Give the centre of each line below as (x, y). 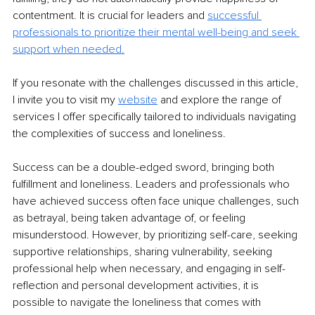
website (138, 100)
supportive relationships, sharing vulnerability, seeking (144, 252)
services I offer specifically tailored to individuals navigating (156, 117)
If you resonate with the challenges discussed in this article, (157, 83)
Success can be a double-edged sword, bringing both (145, 168)
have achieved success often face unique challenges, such (157, 201)
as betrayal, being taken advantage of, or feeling (130, 218)
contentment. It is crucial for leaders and (110, 16)
